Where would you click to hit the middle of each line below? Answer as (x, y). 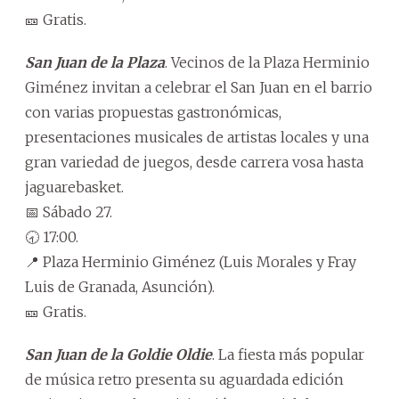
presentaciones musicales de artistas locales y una (197, 137)
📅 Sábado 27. (69, 212)
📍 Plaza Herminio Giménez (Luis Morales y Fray (191, 261)
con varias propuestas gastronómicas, (153, 112)
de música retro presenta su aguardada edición (184, 379)
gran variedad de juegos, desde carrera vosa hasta (194, 162)
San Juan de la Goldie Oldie (118, 354)
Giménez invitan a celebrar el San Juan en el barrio (199, 87)
